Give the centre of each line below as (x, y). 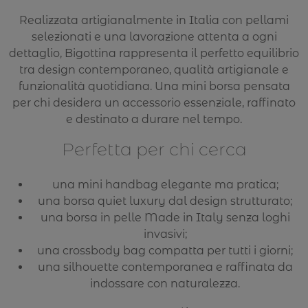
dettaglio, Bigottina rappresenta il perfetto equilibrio (154, 54)
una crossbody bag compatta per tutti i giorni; (165, 251)
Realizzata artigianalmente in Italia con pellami (154, 21)
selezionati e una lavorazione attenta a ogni (154, 37)
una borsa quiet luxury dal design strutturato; (165, 201)
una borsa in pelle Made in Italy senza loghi (165, 218)
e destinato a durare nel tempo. (154, 120)
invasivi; (165, 234)
